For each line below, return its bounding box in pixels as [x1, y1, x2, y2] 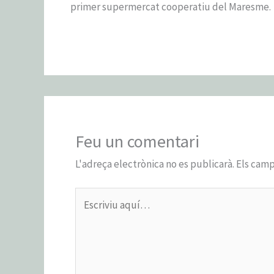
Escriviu [75, 189, 109, 203]
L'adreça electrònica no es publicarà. [75, 157, 234, 171]
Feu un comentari [75, 130, 199, 152]
